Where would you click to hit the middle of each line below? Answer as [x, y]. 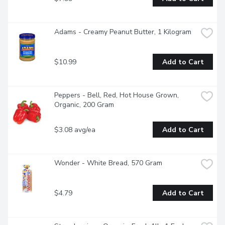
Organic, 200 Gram [84, 105]
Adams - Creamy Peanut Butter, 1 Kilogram [123, 32]
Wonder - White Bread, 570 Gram [108, 163]
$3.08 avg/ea [75, 130]
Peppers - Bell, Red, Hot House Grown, [117, 95]
